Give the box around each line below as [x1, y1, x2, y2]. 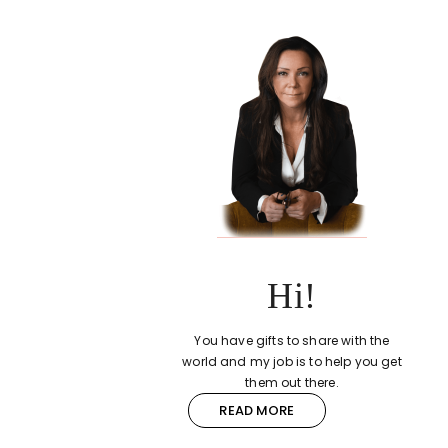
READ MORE [219, 401, 295, 420]
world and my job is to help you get [182, 353, 402, 370]
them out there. [245, 374, 339, 391]
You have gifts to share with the [194, 332, 390, 349]
